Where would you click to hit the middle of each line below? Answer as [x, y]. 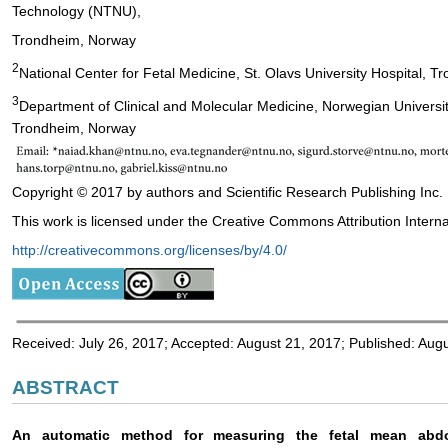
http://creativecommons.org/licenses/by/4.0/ [149, 250]
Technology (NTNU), [76, 10]
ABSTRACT [65, 387]
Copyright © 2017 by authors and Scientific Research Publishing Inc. [227, 192]
